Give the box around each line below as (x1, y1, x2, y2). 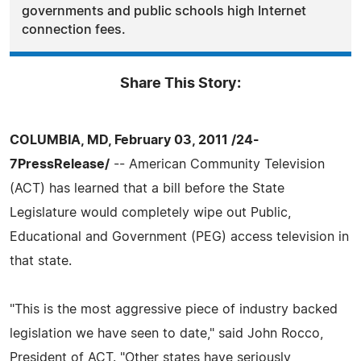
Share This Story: (120, 76, 241, 91)
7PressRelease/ (10, 157, 110, 171)
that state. (10, 254, 72, 268)
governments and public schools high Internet (22, 4, 306, 18)
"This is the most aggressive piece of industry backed (10, 302, 338, 316)
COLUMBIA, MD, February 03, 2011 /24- (10, 133, 259, 147)
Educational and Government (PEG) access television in (10, 230, 349, 243)
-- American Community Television (110, 157, 325, 171)
